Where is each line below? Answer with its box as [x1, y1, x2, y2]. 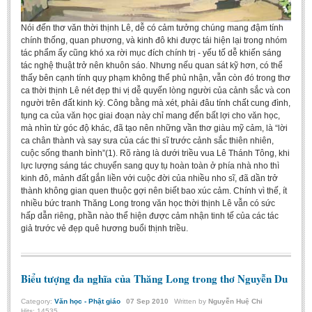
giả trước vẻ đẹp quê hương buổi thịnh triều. [21, 224, 192, 234]
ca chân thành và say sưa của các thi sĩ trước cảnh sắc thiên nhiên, [21, 136, 274, 146]
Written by [174, 297, 208, 305]
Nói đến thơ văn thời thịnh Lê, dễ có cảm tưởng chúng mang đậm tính [21, 23, 283, 33]
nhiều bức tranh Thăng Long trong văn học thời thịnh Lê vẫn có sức [21, 198, 275, 209]
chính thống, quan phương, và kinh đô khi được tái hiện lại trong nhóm [21, 36, 287, 46]
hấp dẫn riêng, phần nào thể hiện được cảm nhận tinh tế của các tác [21, 211, 279, 221]
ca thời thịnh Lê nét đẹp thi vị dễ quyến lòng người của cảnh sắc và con [21, 86, 290, 96]
